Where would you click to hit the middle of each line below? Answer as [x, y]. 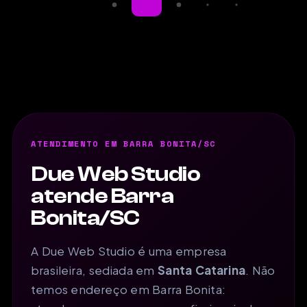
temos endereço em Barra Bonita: [128, 289]
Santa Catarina [202, 270]
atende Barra [102, 196]
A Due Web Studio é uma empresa [129, 250]
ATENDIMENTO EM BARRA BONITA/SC [123, 143]
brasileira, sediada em [95, 270]
